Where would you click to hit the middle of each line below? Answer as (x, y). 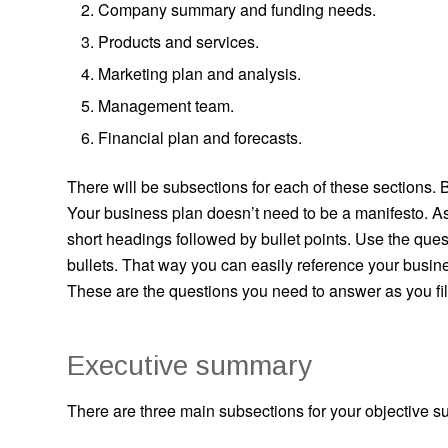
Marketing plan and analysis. (199, 73)
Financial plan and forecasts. (200, 137)
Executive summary (189, 365)
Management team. (166, 105)
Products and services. (178, 41)
